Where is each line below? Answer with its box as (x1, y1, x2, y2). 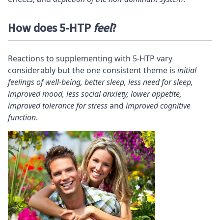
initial (175, 64, 196, 76)
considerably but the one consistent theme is (8, 64, 175, 76)
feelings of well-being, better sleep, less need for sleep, (8, 76, 193, 87)
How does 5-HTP (8, 19, 93, 37)
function (8, 111, 36, 123)
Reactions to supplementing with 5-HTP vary (8, 53, 172, 64)
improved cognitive (126, 100, 191, 111)
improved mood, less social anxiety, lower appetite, (8, 88, 182, 99)
